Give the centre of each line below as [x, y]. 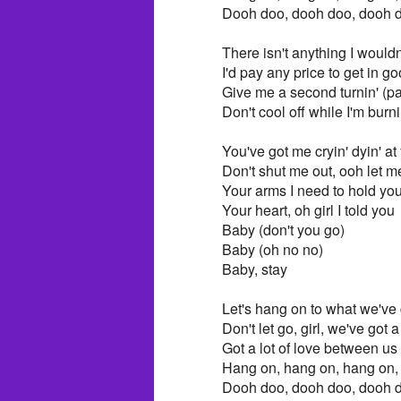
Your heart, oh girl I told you [308, 209]
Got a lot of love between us [310, 347]
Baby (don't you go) [283, 229]
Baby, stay [255, 269]
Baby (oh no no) [273, 249]
